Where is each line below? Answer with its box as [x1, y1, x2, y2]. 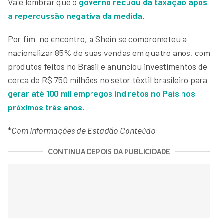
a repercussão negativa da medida [8, 10, 142, 21]
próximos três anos [8, 101, 82, 112]
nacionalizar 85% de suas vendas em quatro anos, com [8, 47, 210, 58]
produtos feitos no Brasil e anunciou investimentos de [8, 60, 207, 72]
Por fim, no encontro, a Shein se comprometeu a [8, 33, 187, 44]
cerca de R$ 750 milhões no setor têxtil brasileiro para [8, 74, 207, 85]
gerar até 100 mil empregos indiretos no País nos [8, 88, 195, 99]
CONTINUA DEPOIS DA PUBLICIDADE [48, 147, 170, 156]
